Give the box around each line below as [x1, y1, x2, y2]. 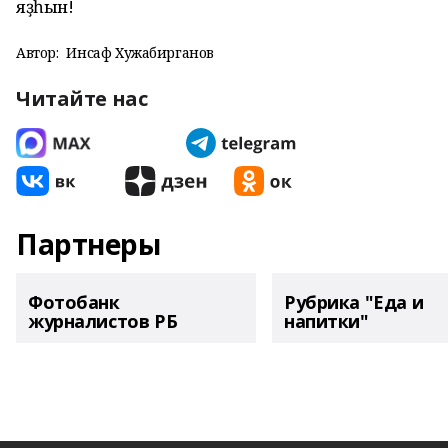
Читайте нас [16, 85, 148, 112]
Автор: [16, 43, 59, 62]
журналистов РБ [28, 309, 178, 333]
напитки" [284, 309, 369, 333]
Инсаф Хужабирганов [66, 43, 214, 62]
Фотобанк [28, 290, 120, 314]
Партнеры [16, 225, 161, 263]
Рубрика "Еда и [284, 290, 424, 314]
